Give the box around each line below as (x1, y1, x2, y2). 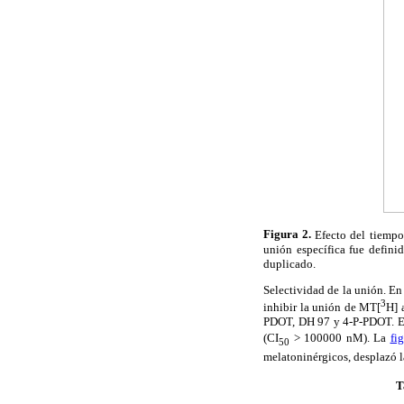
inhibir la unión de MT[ (263, 300, 381, 315)
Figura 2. (263, 227, 312, 242)
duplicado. (263, 256, 316, 271)
